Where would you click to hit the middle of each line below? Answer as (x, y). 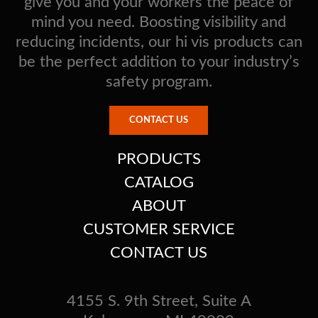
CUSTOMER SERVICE (159, 229)
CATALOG (159, 182)
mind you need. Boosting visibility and (159, 22)
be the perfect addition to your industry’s (159, 61)
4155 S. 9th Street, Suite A (159, 301)
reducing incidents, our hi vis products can (159, 42)
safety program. (159, 81)
